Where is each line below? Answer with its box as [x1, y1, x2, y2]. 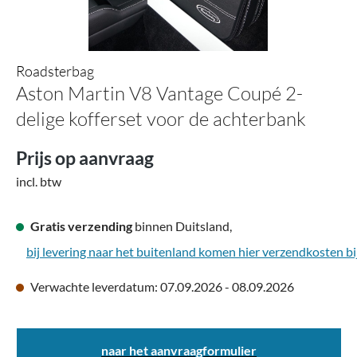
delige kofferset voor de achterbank [16, 107, 306, 130]
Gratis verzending [30, 218, 132, 233]
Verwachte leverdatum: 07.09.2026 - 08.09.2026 [28, 279, 294, 294]
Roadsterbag [16, 62, 94, 80]
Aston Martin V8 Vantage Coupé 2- [16, 81, 303, 104]
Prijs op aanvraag [16, 147, 154, 169]
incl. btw [16, 174, 61, 189]
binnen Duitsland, [132, 218, 232, 233]
